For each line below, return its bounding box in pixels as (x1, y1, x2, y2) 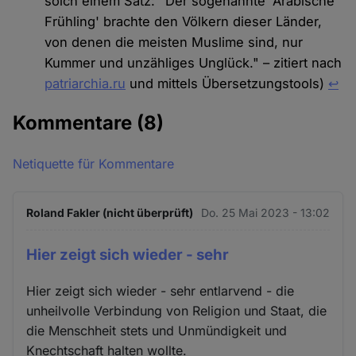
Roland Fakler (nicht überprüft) (26, 206, 194, 220)
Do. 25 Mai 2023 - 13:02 (200, 206, 330, 220)
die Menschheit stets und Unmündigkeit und (26, 323, 288, 339)
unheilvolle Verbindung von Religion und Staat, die (26, 303, 327, 319)
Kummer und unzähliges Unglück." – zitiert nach (44, 55, 342, 72)
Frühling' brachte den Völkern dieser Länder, (44, 14, 323, 30)
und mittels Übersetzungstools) (126, 75, 329, 92)
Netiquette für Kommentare (13, 156, 175, 172)
